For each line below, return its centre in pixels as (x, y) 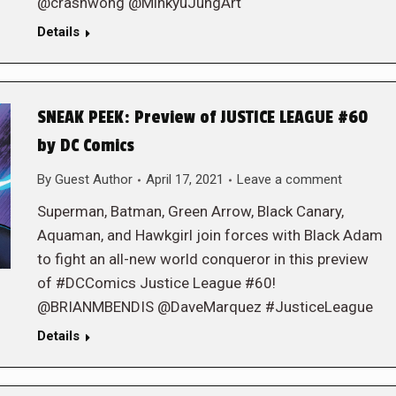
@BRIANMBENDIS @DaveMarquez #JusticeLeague (205, 307)
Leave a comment (289, 179)
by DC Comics (85, 146)
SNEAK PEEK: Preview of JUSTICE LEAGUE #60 (202, 118)
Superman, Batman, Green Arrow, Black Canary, (190, 211)
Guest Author (93, 179)
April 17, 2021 (184, 179)
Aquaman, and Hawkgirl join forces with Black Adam (209, 235)
